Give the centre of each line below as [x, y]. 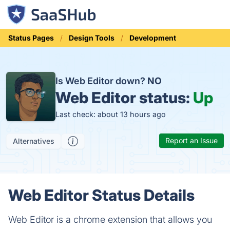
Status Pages [31, 38]
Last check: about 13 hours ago [111, 114]
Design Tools [92, 38]
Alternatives [34, 141]
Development [153, 38]
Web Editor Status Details [101, 195]
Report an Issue [191, 140]
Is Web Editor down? [101, 81]
